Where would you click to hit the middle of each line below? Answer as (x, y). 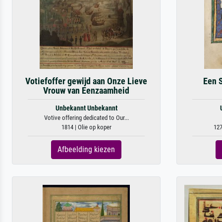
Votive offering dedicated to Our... (86, 118)
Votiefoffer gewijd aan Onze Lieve (86, 81)
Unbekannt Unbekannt (86, 108)
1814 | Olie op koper (86, 127)
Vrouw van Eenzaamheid (86, 91)
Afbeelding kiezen (86, 149)
